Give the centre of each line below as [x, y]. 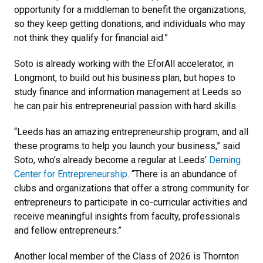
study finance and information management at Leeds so [128, 92]
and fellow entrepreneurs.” [68, 230]
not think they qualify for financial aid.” [91, 38]
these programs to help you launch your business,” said [127, 146]
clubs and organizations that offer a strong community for [131, 188]
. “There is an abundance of [182, 174]
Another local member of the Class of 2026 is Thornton [127, 256]
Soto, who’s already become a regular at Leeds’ [112, 160]
